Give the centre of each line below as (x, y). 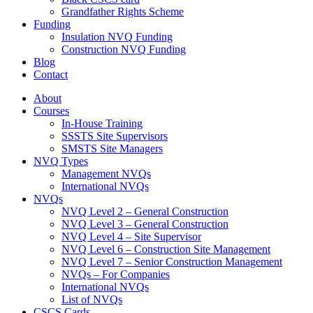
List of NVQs (92, 299)
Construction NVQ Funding (124, 49)
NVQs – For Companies (116, 274)
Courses (51, 111)
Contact (51, 74)
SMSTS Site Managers (112, 148)
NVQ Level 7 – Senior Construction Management (172, 262)
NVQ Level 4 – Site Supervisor (131, 236)
